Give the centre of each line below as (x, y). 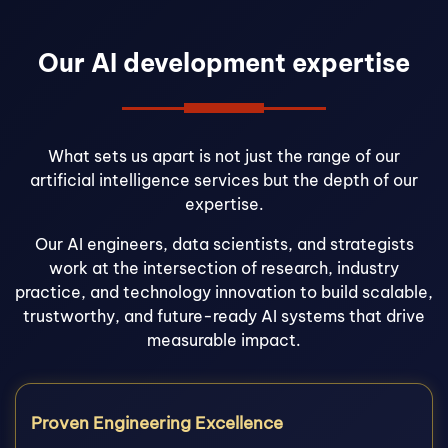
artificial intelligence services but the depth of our (224, 180)
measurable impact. (224, 340)
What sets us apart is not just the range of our (224, 156)
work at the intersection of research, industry (224, 268)
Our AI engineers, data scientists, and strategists (224, 244)
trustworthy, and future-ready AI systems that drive (224, 316)
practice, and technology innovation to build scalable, (224, 292)
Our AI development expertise (224, 63)
